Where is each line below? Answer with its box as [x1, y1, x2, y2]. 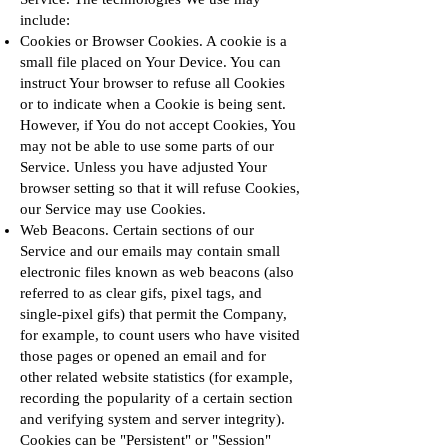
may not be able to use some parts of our [20, 138, 274, 154]
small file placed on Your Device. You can [20, 54, 281, 70]
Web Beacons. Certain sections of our [20, 222, 254, 238]
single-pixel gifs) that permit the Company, [20, 306, 287, 322]
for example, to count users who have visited [20, 327, 300, 343]
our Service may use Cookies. [20, 201, 206, 217]
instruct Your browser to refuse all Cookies [20, 75, 285, 91]
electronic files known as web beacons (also [20, 264, 294, 280]
